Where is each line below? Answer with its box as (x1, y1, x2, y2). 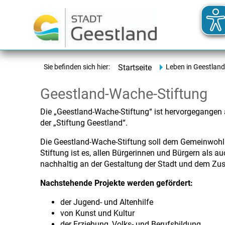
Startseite (118, 63, 152, 72)
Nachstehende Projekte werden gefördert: (40, 178, 193, 188)
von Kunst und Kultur (60, 208, 135, 218)
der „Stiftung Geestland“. (40, 118, 128, 128)
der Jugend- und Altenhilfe (60, 197, 153, 207)
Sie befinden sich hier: (44, 63, 110, 71)
